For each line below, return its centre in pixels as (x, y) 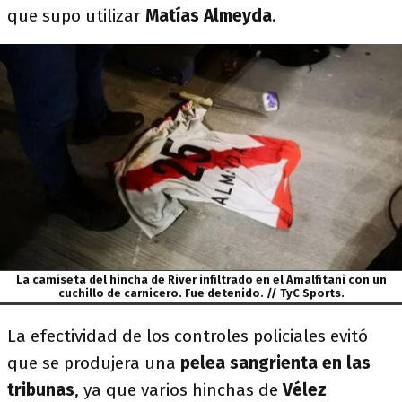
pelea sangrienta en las (275, 363)
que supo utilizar (76, 16)
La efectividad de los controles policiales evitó (188, 336)
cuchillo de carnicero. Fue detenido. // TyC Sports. (201, 293)
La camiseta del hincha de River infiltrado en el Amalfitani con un (201, 280)
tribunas (41, 389)
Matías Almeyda (209, 16)
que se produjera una (94, 363)
